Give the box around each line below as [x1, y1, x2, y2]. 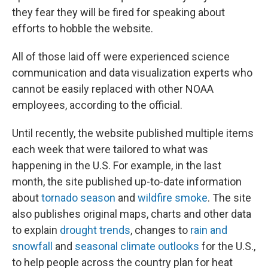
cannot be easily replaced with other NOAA [12, 83, 214, 95]
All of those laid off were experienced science [12, 50, 230, 63]
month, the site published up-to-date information [12, 175, 242, 188]
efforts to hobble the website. [12, 22, 153, 35]
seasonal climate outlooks [75, 240, 199, 252]
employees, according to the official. [12, 99, 182, 111]
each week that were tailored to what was [12, 143, 208, 156]
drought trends [60, 224, 130, 236]
